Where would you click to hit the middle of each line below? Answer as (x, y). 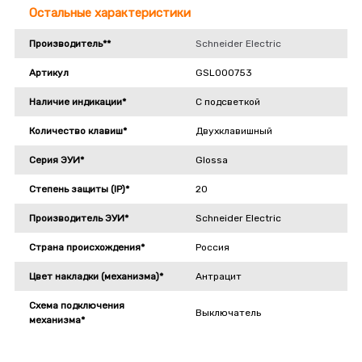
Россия (213, 248)
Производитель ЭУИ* (79, 219)
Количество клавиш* (78, 131)
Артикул (49, 73)
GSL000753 (224, 73)
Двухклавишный (234, 131)
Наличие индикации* (78, 102)
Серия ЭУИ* (57, 160)
